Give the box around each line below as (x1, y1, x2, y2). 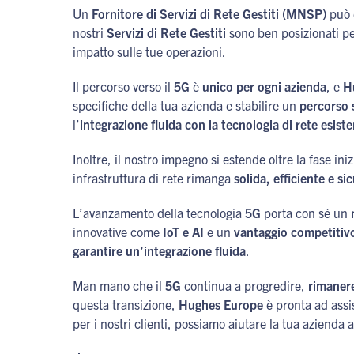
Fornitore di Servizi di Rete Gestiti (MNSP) (92, 6, 326, 21)
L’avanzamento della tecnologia (73, 205, 245, 220)
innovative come (73, 224, 163, 239)
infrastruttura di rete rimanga (73, 170, 234, 186)
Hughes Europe (179, 296, 263, 312)
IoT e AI (163, 224, 204, 239)
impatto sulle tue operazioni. (73, 43, 226, 59)
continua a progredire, (181, 277, 308, 293)
